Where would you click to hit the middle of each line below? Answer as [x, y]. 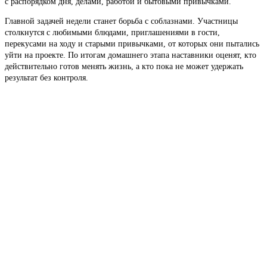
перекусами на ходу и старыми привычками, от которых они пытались [132, 44]
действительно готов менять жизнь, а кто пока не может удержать [124, 66]
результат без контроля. [46, 77]
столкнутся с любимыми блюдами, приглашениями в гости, [112, 32]
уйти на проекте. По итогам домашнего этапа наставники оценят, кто [131, 55]
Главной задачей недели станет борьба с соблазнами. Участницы [121, 21]
